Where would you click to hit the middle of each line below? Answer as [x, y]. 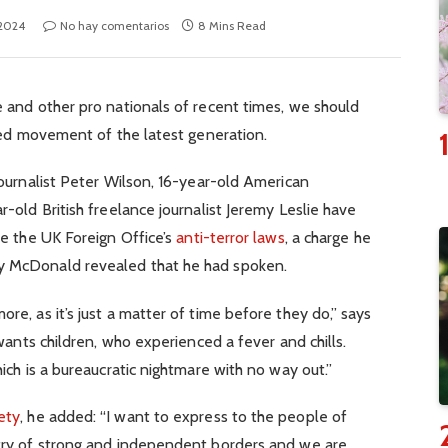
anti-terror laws [230, 238]
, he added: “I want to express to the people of [184, 416]
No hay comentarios [115, 26]
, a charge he [327, 238]
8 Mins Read [232, 26]
